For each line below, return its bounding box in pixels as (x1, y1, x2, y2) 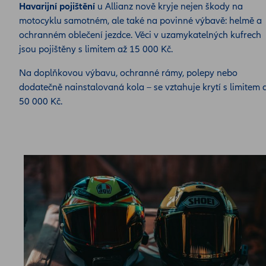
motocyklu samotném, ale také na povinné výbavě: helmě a (19, 14, 262, 27)
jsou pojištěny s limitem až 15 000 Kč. (19, 43, 173, 55)
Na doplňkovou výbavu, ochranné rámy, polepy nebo (19, 66, 237, 79)
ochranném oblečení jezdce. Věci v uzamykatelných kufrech (19, 28, 261, 41)
